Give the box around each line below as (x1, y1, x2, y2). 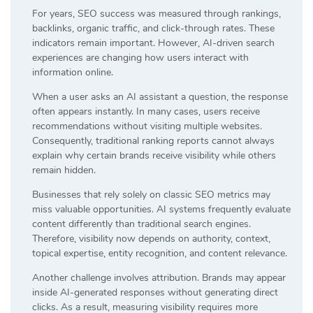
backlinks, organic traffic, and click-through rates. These (32, 21, 275, 35)
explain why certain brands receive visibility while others (32, 148, 276, 162)
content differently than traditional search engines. (32, 217, 251, 231)
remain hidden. (32, 163, 96, 177)
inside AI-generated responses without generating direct (32, 285, 278, 299)
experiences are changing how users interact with (32, 50, 249, 64)
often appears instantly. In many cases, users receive (32, 104, 260, 118)
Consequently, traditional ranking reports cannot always (32, 133, 275, 147)
